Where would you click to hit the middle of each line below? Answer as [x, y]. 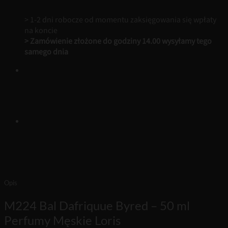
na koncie [41, 31]
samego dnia [46, 52]
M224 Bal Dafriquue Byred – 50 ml [97, 205]
